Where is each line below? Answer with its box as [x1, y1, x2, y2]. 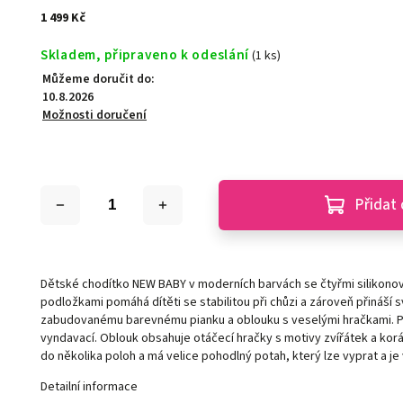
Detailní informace [40, 378, 139, 397]
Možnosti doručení [42, 106, 148, 125]
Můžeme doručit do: [42, 70, 156, 89]
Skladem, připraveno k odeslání [40, 45, 250, 66]
